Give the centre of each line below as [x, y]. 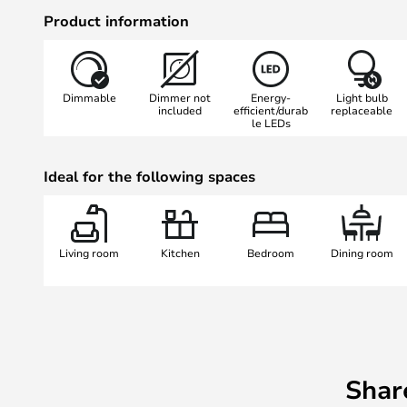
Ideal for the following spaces [149, 176]
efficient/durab [271, 109]
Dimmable [89, 97]
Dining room [362, 252]
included [180, 109]
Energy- [271, 97]
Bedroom [271, 252]
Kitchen [180, 252]
